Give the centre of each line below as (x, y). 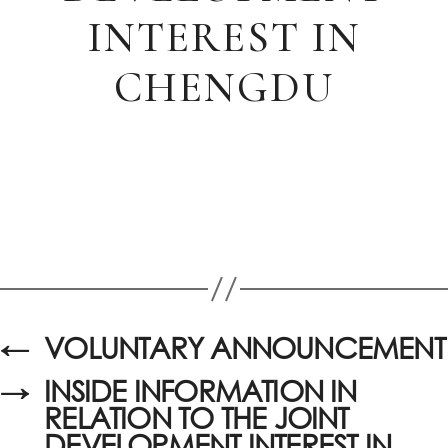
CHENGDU (224, 87)
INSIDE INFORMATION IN (200, 391)
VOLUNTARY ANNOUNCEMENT (244, 348)
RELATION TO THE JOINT (196, 418)
